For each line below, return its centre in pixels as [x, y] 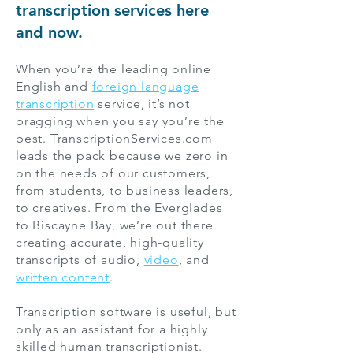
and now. [49, 32]
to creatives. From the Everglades [119, 208]
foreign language [145, 86]
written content [63, 277]
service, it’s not [144, 104]
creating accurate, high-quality [110, 242]
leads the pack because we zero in [122, 156]
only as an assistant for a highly [112, 329]
